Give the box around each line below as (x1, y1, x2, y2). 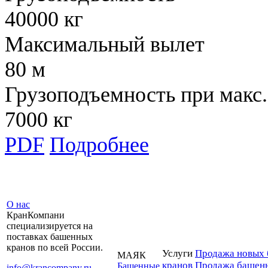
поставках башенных (7, 232, 93, 242)
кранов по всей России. (7, 242, 103, 253)
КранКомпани (7, 210, 65, 221)
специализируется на (7, 221, 93, 232)
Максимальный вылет (5, 32, 205, 57)
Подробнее (50, 133, 149, 157)
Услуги (162, 248, 193, 260)
